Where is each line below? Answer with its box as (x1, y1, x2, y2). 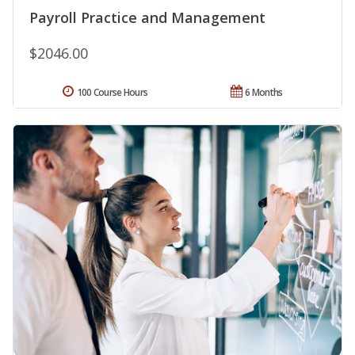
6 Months (245, 86, 283, 100)
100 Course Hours (76, 86, 148, 100)
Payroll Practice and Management (29, 8, 265, 28)
